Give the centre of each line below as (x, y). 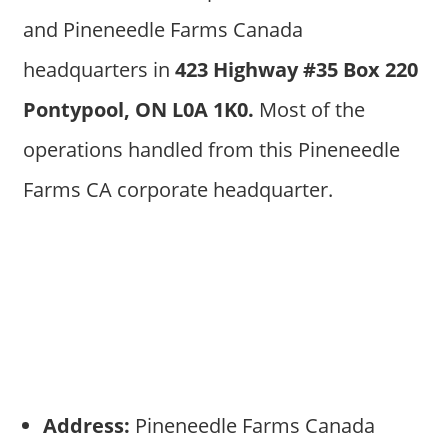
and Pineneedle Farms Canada (162, 30)
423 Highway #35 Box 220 (296, 70)
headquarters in (98, 70)
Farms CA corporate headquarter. (177, 190)
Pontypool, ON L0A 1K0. (138, 110)
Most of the (309, 110)
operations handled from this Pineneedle (211, 150)
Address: (86, 426)
